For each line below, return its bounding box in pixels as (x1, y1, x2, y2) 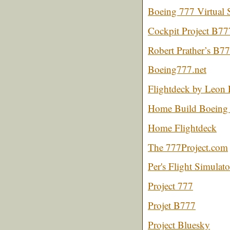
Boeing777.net (148, 63, 206, 76)
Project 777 (148, 179, 193, 193)
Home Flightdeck (148, 121, 217, 134)
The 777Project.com (148, 140, 228, 154)
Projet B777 (148, 198, 196, 212)
